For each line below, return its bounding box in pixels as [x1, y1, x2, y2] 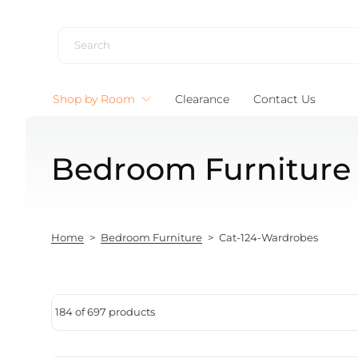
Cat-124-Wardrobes [219, 232, 318, 245]
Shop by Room [53, 92, 135, 107]
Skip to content [21, 12, 111, 26]
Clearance [175, 92, 229, 107]
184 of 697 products [55, 306, 155, 319]
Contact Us [253, 92, 316, 107]
